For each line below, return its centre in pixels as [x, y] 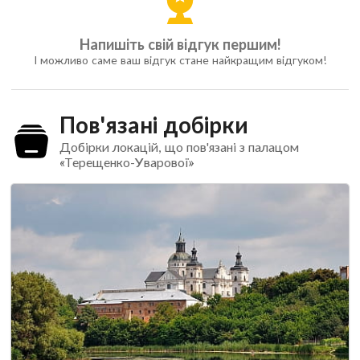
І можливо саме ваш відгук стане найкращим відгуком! [180, 59]
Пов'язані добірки [153, 124]
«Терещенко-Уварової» [126, 162]
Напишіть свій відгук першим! [180, 44]
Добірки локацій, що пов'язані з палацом [179, 146]
